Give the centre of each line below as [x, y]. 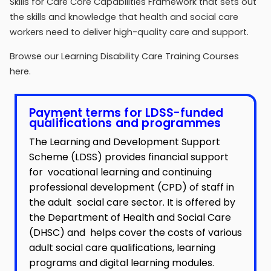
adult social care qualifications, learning [122, 247]
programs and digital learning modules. [121, 263]
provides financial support [165, 157]
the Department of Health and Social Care [130, 217]
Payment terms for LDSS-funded [126, 113]
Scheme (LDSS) [65, 157]
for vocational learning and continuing [120, 172]
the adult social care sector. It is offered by [132, 202]
